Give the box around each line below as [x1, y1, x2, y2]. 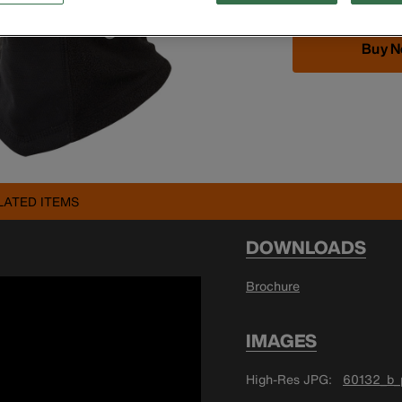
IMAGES [246, 327, 317, 354]
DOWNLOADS [246, 233, 366, 260]
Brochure [246, 275, 300, 295]
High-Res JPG [246, 369, 328, 389]
